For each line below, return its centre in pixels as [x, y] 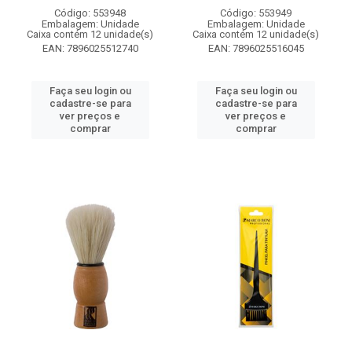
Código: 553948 [90, 13]
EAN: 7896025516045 [256, 48]
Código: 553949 [256, 13]
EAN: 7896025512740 [90, 48]
